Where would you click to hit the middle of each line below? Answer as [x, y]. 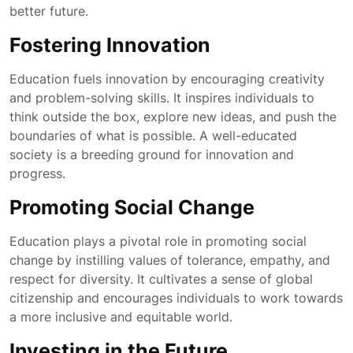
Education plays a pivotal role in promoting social [158, 241]
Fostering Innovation [110, 45]
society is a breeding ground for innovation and [152, 154]
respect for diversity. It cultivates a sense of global [161, 279]
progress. [37, 173]
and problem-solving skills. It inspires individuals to [162, 98]
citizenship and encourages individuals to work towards [176, 298]
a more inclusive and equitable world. [121, 317]
